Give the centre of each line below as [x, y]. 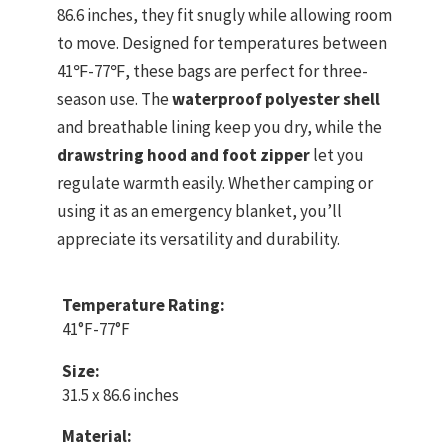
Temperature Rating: [143, 305]
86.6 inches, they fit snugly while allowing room [224, 15]
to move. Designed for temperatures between [222, 43]
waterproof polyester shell [276, 99]
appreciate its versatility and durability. [198, 239]
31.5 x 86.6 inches [120, 394]
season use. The [114, 99]
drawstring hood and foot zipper [183, 155]
